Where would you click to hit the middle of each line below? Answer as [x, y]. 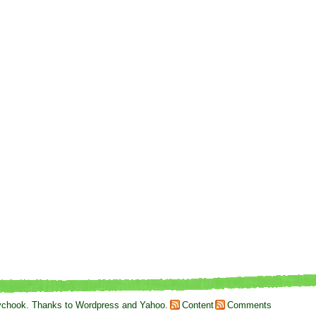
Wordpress [98, 305]
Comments [249, 305]
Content [197, 305]
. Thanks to [51, 305]
